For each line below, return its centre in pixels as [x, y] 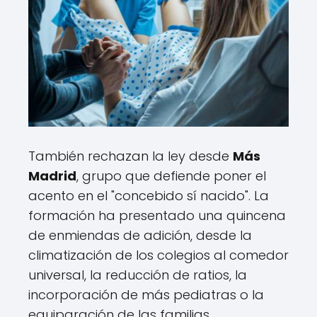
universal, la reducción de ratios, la [138, 275]
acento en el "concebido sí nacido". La [149, 196]
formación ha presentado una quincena [157, 216]
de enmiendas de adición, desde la [140, 236]
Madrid [52, 176]
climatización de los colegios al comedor [158, 255]
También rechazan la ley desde [131, 156]
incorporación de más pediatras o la [146, 295]
